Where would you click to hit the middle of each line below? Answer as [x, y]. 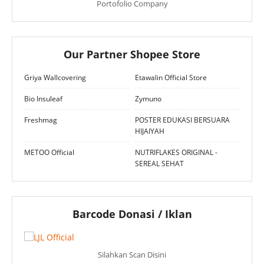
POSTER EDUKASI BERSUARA [182, 120]
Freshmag [41, 120]
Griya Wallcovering [55, 77]
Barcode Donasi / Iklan [132, 214]
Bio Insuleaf [43, 98]
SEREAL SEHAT [159, 163]
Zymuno [148, 98]
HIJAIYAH [150, 131]
